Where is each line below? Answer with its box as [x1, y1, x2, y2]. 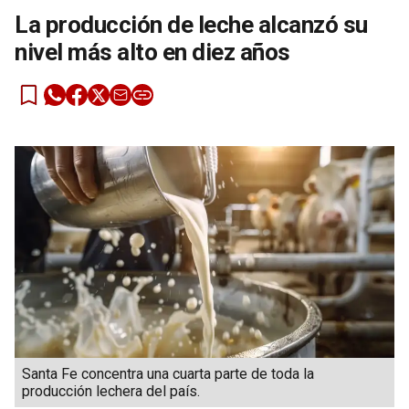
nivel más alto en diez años [15, 38, 290, 66]
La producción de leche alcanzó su [15, 11, 368, 38]
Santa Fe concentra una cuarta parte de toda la [22, 364, 314, 383]
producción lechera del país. [22, 382, 200, 400]
